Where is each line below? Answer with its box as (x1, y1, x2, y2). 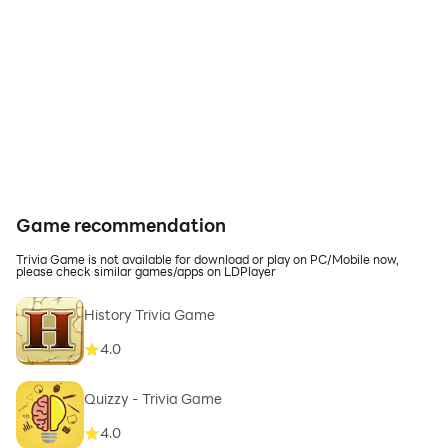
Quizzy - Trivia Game (84, 389, 222, 409)
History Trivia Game (84, 305, 215, 325)
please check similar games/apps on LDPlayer (16, 263, 276, 279)
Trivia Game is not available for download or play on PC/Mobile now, (16, 251, 399, 267)
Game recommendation (16, 213, 226, 237)
